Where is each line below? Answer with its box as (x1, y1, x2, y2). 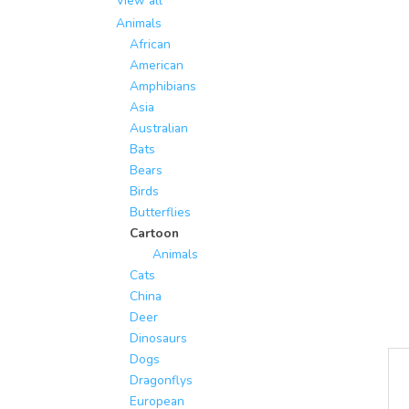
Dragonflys (130, 371, 193, 389)
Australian (130, 119, 188, 137)
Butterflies (130, 203, 191, 221)
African (130, 35, 171, 53)
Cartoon (130, 224, 179, 242)
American (130, 56, 184, 74)
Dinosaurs (130, 329, 187, 347)
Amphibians (130, 77, 196, 95)
